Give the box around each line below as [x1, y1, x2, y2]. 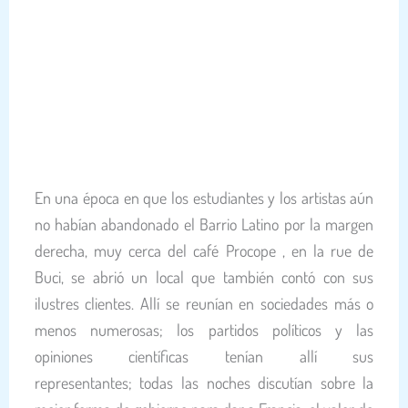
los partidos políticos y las [177, 319, 374, 340]
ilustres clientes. [34, 292, 141, 313]
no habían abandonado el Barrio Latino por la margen [34, 213, 374, 234]
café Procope [193, 240, 276, 260]
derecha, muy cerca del [34, 240, 194, 260]
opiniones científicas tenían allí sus [34, 345, 374, 366]
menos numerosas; [34, 319, 178, 340]
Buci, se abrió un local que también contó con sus [34, 266, 374, 287]
